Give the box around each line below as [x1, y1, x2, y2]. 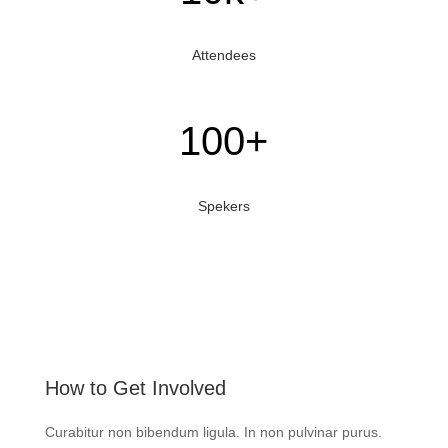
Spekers [197, 197, 250, 214]
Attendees [191, 46, 256, 63]
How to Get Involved [44, 376, 226, 399]
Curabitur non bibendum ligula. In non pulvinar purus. [44, 423, 382, 440]
